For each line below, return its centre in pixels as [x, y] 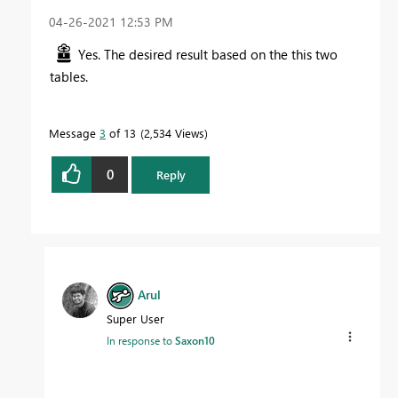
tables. [71, 76]
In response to [141, 340]
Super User [135, 318]
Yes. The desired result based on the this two [208, 54]
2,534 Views [174, 132]
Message [74, 132]
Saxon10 [195, 340]
